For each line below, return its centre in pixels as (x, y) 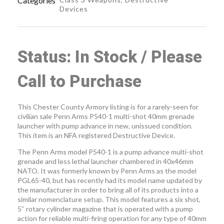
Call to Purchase (79, 81)
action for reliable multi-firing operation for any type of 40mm (112, 218)
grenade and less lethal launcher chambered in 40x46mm (105, 161)
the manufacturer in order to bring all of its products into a (108, 190)
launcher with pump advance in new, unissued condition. (105, 126)
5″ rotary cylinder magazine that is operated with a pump (105, 209)
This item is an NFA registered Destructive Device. (96, 135)
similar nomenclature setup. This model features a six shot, (109, 199)
